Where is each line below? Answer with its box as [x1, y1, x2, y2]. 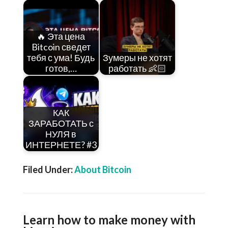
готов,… [45, 63, 77, 74]
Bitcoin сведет [31, 41, 91, 53]
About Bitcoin [74, 164, 131, 175]
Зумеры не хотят [102, 52, 172, 64]
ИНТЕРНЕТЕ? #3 [25, 139, 97, 151]
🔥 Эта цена [37, 31, 85, 42]
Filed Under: [22, 164, 74, 175]
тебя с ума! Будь [27, 52, 95, 64]
